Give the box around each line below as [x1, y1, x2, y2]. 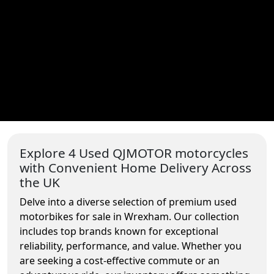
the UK [20, 174, 60, 191]
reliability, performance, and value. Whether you [20, 239, 242, 253]
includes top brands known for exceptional [20, 224, 218, 238]
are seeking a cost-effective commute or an [20, 254, 220, 267]
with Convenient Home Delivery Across [20, 159, 251, 176]
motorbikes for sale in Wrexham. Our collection [20, 210, 239, 223]
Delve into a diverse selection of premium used [20, 195, 237, 209]
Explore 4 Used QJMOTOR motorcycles [20, 144, 248, 161]
